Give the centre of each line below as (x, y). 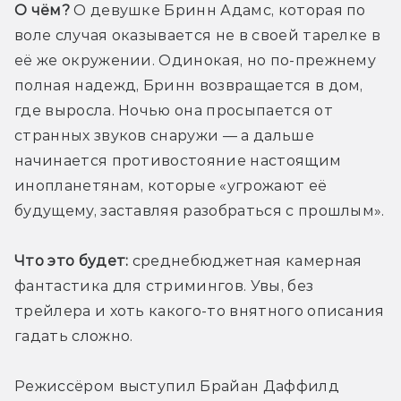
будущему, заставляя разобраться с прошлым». (200, 210)
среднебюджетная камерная (245, 260)
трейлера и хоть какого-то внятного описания (200, 311)
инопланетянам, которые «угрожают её (171, 185)
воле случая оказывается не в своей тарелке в (198, 35)
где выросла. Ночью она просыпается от (174, 110)
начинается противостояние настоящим (178, 160)
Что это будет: (72, 260)
